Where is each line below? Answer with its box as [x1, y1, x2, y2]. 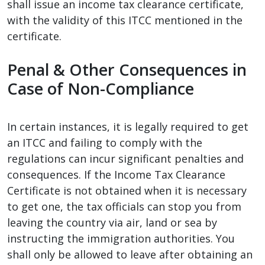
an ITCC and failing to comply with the [7, 135, 202, 150]
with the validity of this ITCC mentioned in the [7, 12, 243, 27]
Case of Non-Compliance [7, 77, 194, 99]
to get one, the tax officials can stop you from [7, 199, 241, 214]
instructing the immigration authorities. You [7, 231, 235, 245]
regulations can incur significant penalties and [7, 151, 244, 166]
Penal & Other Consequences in [7, 58, 247, 80]
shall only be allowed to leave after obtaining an [7, 247, 253, 261]
